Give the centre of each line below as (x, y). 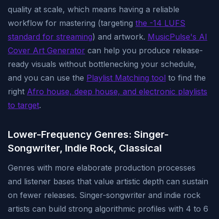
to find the (186, 78)
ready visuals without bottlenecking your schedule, (102, 64)
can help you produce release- (144, 50)
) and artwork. (120, 37)
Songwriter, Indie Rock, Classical (85, 148)
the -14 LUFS (160, 23)
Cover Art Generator (46, 50)
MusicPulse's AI (177, 37)
